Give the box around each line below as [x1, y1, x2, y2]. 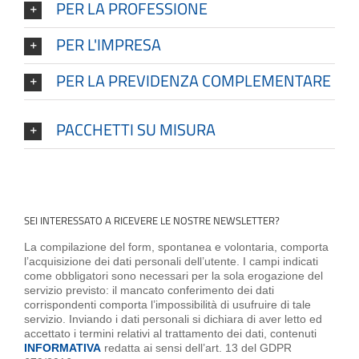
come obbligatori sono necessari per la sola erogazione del [24, 269, 323, 283]
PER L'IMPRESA [56, 31, 161, 57]
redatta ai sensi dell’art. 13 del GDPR [101, 341, 292, 355]
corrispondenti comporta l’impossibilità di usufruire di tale [24, 298, 311, 312]
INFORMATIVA [24, 341, 101, 355]
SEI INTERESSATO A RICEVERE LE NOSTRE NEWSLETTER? [24, 212, 280, 228]
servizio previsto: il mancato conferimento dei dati [24, 284, 274, 297]
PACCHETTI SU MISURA [56, 116, 216, 142]
